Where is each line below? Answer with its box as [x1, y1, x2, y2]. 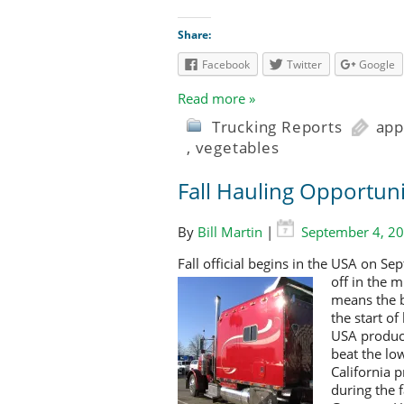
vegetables [195, 137, 280, 159]
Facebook [202, 56, 250, 72]
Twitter [287, 56, 322, 72]
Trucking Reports [211, 116, 343, 138]
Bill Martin [197, 223, 262, 242]
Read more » [178, 89, 255, 108]
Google [359, 56, 395, 72]
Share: [178, 26, 211, 42]
